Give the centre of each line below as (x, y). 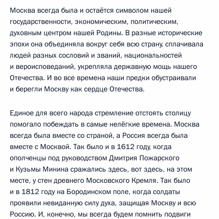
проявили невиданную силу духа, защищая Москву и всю (103, 203)
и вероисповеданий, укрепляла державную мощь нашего (103, 66)
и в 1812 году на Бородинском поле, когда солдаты (95, 191)
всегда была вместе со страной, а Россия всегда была (99, 135)
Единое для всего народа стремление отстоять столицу (100, 113)
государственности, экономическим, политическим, (94, 21)
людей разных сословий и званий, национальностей (96, 55)
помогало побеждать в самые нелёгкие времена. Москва (105, 124)
